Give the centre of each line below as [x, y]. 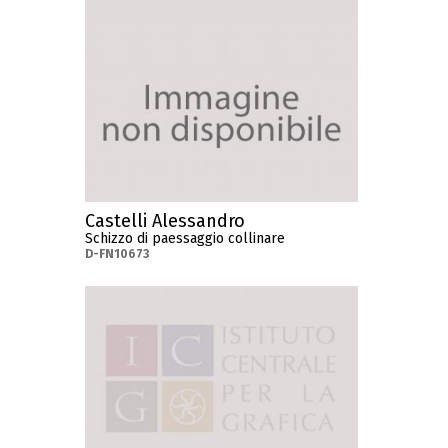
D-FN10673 [117, 254]
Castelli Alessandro [165, 221]
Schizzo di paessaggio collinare [185, 239]
